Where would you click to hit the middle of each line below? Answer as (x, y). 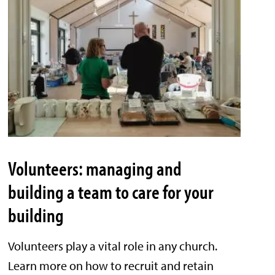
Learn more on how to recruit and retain (111, 266)
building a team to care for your (111, 192)
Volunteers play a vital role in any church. (113, 246)
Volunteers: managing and (95, 168)
